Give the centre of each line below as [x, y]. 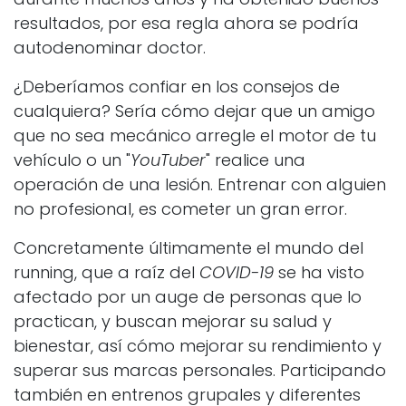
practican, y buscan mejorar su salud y [173, 322]
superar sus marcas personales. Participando [200, 371]
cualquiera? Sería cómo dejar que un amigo [194, 111]
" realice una [256, 160]
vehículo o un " [72, 160]
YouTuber [168, 160]
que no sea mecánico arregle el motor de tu [195, 136]
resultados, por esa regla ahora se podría [186, 24]
